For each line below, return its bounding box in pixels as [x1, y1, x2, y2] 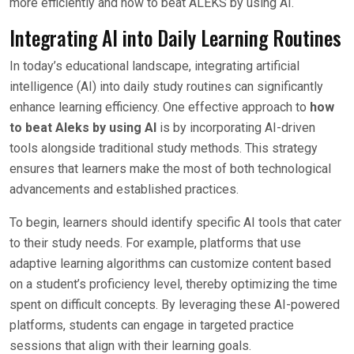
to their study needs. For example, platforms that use [9, 235, 301, 250]
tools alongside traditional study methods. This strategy [9, 141, 318, 156]
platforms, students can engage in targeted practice [9, 318, 294, 333]
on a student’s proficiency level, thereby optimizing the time [9, 277, 337, 292]
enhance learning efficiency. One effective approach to [9, 100, 310, 115]
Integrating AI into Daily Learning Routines [9, 23, 341, 52]
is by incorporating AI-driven [156, 120, 315, 135]
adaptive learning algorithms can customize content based [9, 256, 331, 271]
